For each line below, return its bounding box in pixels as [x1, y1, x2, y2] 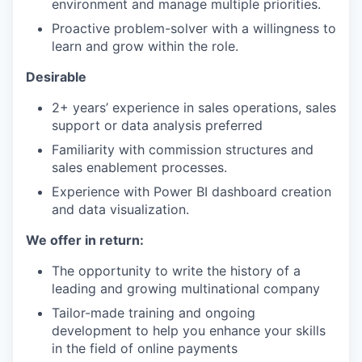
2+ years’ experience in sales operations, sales [52, 99, 336, 116]
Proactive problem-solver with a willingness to [52, 20, 336, 36]
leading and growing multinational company [52, 280, 320, 297]
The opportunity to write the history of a [52, 263, 301, 279]
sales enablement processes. [52, 159, 227, 175]
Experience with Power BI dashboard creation [52, 183, 331, 200]
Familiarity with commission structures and [52, 141, 314, 158]
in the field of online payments [52, 340, 238, 356]
